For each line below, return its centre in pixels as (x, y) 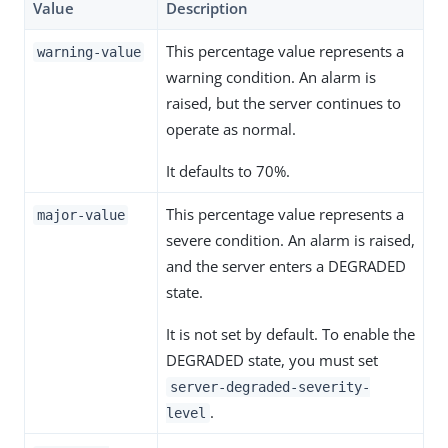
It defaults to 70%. (228, 171)
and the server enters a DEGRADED (286, 266)
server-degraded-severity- (269, 387)
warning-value (88, 52)
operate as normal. (231, 129)
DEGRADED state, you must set (272, 360)
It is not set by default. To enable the (290, 334)
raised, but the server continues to (283, 103)
